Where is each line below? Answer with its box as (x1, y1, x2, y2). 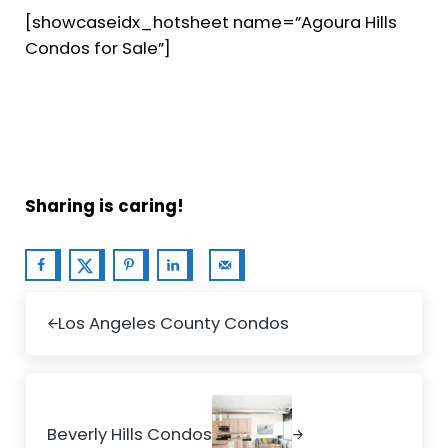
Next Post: (23, 372, 104, 397)
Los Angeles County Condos (57, 311, 289, 336)
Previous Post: (23, 290, 136, 315)
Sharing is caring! (24, 193, 184, 218)
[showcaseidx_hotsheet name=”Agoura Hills (24, 9, 397, 34)
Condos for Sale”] (24, 35, 171, 60)
